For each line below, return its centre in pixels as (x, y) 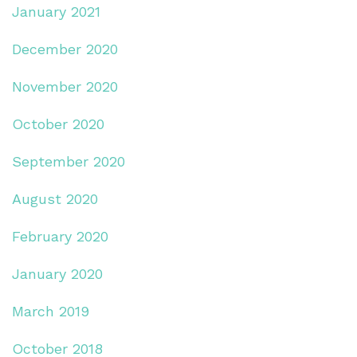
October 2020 (58, 124)
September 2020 (69, 161)
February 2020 (60, 236)
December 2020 (65, 49)
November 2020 (65, 86)
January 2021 (56, 11)
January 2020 (57, 273)
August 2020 (55, 198)
